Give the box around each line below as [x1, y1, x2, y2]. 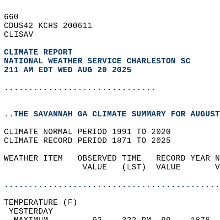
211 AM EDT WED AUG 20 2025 [4, 66, 132, 75]
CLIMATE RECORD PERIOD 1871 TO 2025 [4, 137, 181, 145]
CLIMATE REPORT [4, 48, 78, 57]
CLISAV [4, 30, 43, 39]
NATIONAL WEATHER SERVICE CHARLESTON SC [4, 57, 191, 66]
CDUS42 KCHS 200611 [4, 22, 102, 30]
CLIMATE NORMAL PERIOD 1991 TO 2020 [4, 128, 181, 137]
